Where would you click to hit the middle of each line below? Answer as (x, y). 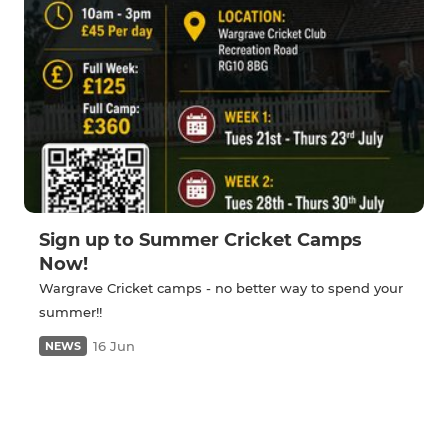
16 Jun (114, 346)
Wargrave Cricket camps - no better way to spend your (221, 288)
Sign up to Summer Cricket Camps (200, 240)
